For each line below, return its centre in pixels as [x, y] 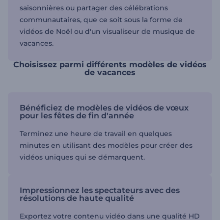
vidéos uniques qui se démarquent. [82, 157]
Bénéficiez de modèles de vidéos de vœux [104, 108]
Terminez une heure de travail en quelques [96, 133]
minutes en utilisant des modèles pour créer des [106, 145]
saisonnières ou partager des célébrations [94, 8]
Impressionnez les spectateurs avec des [100, 190]
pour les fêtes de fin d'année [77, 115]
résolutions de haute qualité [77, 198]
